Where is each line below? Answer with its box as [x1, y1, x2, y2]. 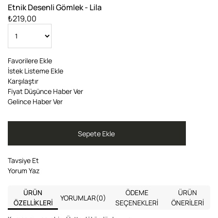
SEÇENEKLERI [115, 198, 159, 208]
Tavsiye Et [8, 156, 39, 165]
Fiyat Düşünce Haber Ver [8, 87, 83, 96]
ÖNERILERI [171, 198, 204, 208]
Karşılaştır [8, 76, 38, 86]
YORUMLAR [60, 193, 96, 202]
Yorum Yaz [8, 166, 39, 176]
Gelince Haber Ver [8, 97, 63, 107]
